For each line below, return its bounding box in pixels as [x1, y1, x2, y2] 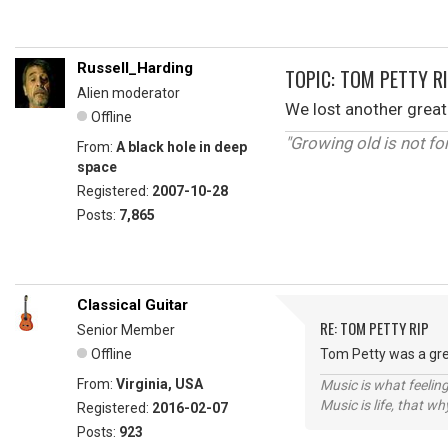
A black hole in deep [116, 139, 247, 155]
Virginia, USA [116, 376, 203, 392]
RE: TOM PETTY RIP [320, 317, 429, 339]
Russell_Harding [77, 59, 193, 77]
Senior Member [77, 322, 175, 338]
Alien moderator [77, 85, 180, 101]
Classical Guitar [77, 296, 188, 314]
